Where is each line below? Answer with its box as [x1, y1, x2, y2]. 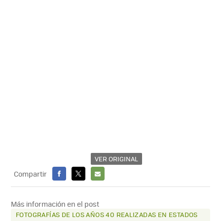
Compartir [14, 168, 47, 179]
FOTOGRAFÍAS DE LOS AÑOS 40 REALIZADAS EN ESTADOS [16, 209, 198, 219]
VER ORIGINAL [95, 153, 138, 163]
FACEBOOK [52, 182, 86, 192]
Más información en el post [11, 198, 100, 209]
